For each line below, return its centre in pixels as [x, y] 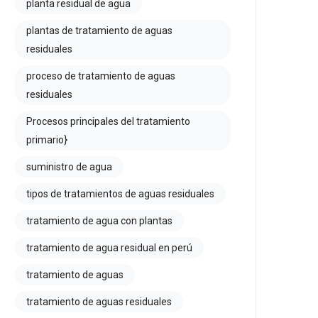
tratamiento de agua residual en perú [109, 248]
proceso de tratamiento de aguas [101, 76]
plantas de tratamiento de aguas [99, 31]
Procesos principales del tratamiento [108, 121]
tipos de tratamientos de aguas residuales [120, 194]
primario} [47, 140]
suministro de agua [69, 167]
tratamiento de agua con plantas [99, 221]
